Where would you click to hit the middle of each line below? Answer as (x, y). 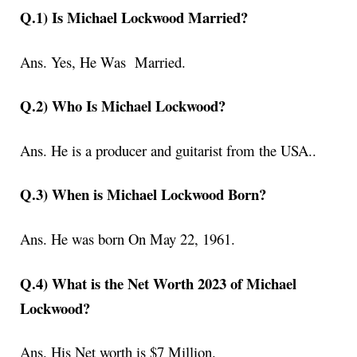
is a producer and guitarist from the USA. (192, 150)
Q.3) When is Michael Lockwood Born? (143, 194)
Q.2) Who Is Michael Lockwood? (123, 106)
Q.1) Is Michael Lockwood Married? (134, 17)
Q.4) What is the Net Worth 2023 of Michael (158, 283)
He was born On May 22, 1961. (143, 239)
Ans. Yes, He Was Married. (103, 61)
